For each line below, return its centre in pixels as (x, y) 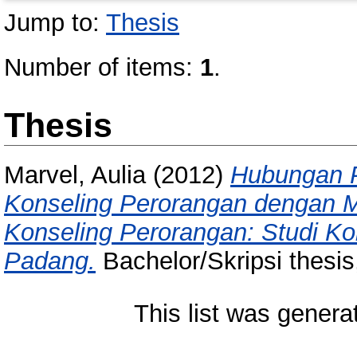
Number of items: (102, 67)
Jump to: (55, 23)
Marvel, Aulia (75, 175)
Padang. (50, 261)
